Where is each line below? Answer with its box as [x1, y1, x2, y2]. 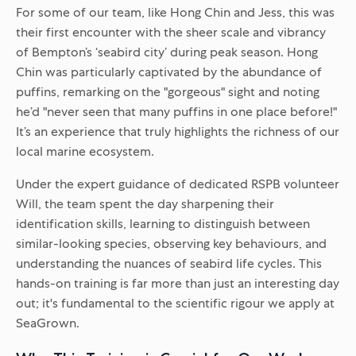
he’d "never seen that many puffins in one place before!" [16, 103, 337, 121]
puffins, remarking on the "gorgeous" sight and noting [16, 83, 319, 101]
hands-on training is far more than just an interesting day [16, 275, 339, 292]
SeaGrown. [16, 315, 79, 332]
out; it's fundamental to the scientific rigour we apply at [16, 295, 335, 312]
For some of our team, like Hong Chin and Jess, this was [16, 4, 335, 21]
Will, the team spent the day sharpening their [16, 195, 274, 213]
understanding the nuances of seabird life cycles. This [16, 255, 322, 273]
